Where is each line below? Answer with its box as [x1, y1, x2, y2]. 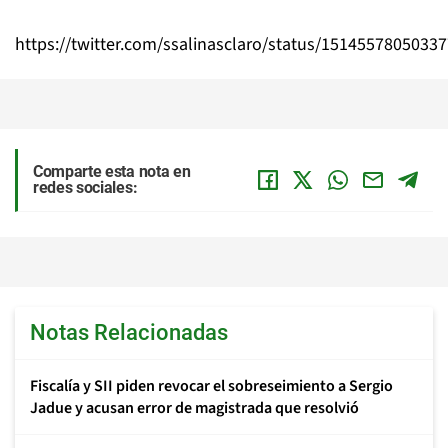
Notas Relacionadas [30, 320, 228, 346]
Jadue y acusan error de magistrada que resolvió [30, 397, 359, 420]
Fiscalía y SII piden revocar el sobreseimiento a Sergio [30, 375, 393, 398]
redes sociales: [33, 178, 138, 198]
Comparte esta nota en [33, 162, 191, 182]
